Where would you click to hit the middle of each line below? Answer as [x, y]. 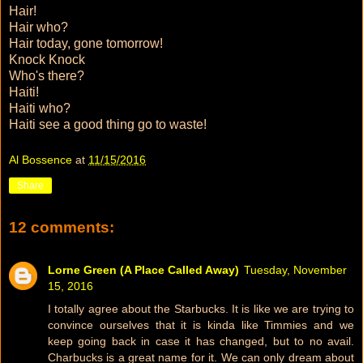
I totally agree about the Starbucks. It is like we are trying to [201, 308]
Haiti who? [40, 109]
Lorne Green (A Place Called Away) [143, 269]
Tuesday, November [295, 269]
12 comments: [62, 228]
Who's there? [47, 76]
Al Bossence [41, 159]
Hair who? [38, 28]
